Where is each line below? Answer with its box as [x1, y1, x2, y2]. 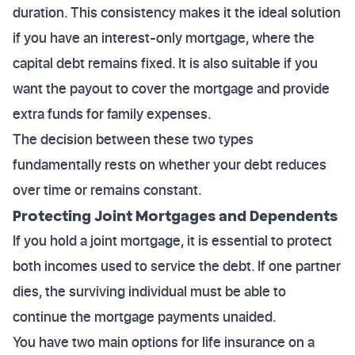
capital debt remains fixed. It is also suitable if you [13, 53, 318, 73]
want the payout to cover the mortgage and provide [13, 78, 330, 98]
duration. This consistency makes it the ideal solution [13, 2, 341, 22]
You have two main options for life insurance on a [13, 332, 315, 352]
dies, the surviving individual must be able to [13, 281, 286, 301]
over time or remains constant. [13, 180, 202, 200]
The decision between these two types [13, 129, 254, 149]
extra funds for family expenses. [13, 104, 212, 124]
